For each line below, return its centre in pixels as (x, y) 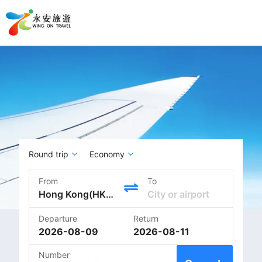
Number (54, 255)
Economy (107, 154)
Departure (58, 218)
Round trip (49, 154)
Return (146, 218)
